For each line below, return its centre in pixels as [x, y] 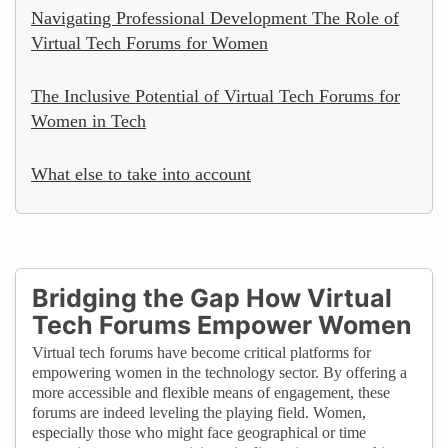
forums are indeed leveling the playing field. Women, [199, 412]
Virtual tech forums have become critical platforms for [201, 352]
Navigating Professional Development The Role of [215, 17]
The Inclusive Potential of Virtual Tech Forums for [215, 95]
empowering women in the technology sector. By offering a [219, 372]
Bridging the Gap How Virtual [212, 297]
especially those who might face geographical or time [199, 432]
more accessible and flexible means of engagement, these [211, 392]
